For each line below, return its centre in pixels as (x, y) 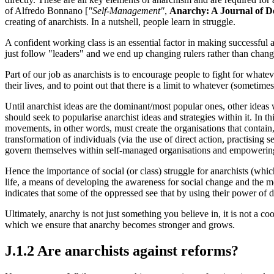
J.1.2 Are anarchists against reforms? (122, 251)
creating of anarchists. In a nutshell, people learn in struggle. (120, 22)
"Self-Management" (126, 11)
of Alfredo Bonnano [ (46, 11)
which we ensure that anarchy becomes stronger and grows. (120, 225)
